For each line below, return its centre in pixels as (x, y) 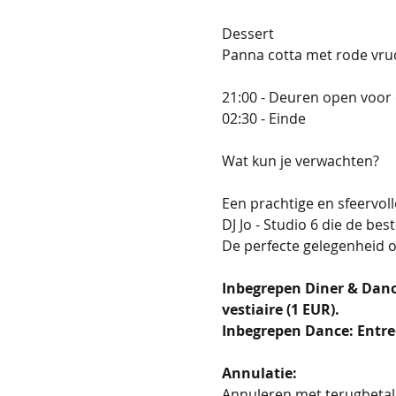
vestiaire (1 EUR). (282, 309)
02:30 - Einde (263, 118)
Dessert (247, 33)
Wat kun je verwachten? (300, 160)
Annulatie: (259, 373)
